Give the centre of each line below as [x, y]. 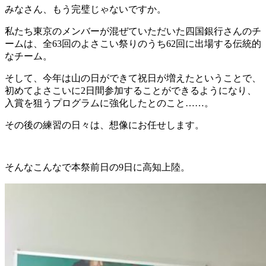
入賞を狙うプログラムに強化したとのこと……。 [109, 103]
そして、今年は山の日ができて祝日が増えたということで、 [133, 78]
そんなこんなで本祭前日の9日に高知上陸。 [97, 167]
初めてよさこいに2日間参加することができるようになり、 [131, 90]
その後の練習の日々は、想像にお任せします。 [104, 125]
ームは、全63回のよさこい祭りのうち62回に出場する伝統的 [133, 43]
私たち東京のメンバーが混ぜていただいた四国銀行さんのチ [133, 31]
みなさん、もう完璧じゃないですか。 [85, 9]
